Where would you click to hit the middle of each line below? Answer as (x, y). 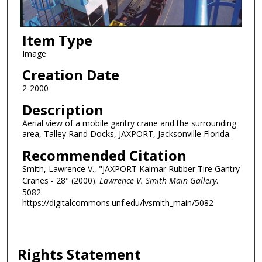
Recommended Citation (104, 155)
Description (63, 110)
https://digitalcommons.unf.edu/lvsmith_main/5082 (118, 202)
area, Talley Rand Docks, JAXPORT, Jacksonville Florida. (126, 134)
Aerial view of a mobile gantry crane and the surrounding (129, 123)
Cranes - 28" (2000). (61, 180)
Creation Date (70, 75)
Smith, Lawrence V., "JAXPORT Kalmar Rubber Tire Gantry (131, 168)
